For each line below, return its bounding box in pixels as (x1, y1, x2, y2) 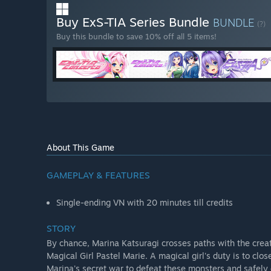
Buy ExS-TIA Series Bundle (56, 14, 213, 30)
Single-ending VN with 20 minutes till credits (56, 197, 233, 208)
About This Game (47, 142, 114, 153)
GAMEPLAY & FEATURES (47, 169, 150, 181)
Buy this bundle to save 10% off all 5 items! (56, 31, 217, 42)
